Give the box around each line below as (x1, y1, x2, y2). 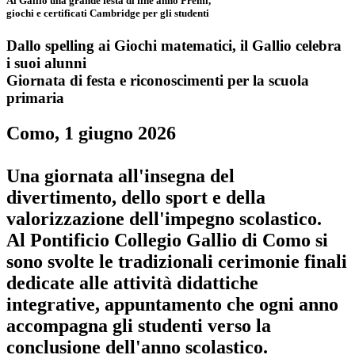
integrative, (6, 293, 100, 315)
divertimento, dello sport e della (6, 186, 265, 208)
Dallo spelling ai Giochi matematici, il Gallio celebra (6, 36, 342, 54)
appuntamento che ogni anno (100, 293, 338, 315)
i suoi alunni (6, 54, 86, 71)
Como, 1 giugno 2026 (6, 122, 176, 143)
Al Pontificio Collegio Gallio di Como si (6, 229, 328, 250)
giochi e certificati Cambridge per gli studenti (6, 6, 209, 19)
